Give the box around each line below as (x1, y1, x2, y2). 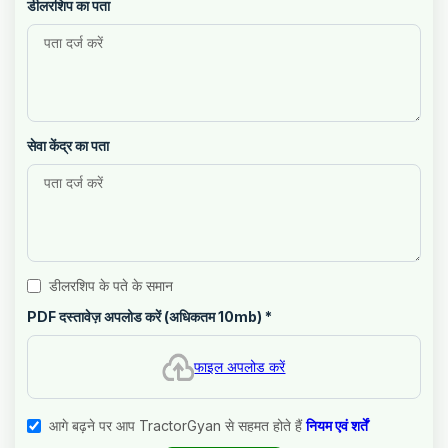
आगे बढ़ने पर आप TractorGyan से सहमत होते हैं (49, 417, 302, 434)
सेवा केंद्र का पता (27, 137, 109, 154)
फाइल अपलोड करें (194, 358, 286, 375)
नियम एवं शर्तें (306, 417, 368, 434)
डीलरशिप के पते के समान (49, 277, 173, 294)
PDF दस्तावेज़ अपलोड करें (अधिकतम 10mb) (27, 308, 262, 325)
